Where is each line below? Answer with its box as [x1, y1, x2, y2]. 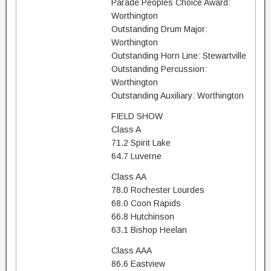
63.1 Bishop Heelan [111, 225, 187, 235]
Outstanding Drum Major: [111, 24, 207, 34]
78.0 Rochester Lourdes [111, 185, 204, 195]
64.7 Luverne [111, 151, 162, 161]
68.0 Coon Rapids [111, 198, 181, 208]
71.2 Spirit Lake [111, 138, 171, 148]
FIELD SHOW [111, 111, 163, 121]
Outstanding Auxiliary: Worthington [111, 91, 244, 100]
